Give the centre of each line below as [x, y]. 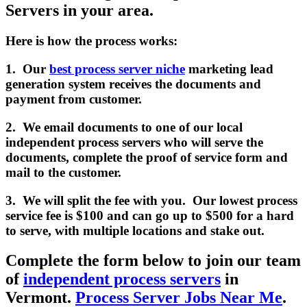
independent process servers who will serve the [134, 142]
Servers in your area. [79, 11]
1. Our [27, 69]
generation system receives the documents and [133, 84]
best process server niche [117, 69]
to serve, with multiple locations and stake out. [135, 230]
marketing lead [229, 69]
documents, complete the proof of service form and [147, 157]
